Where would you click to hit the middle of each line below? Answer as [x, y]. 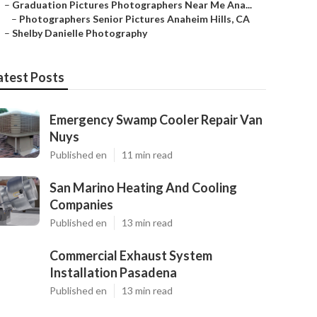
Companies [81, 204]
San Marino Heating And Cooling [143, 188]
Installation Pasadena [113, 272]
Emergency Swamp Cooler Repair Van [156, 120]
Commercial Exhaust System [131, 255]
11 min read [147, 155]
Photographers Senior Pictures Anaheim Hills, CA [134, 19]
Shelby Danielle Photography [80, 33]
